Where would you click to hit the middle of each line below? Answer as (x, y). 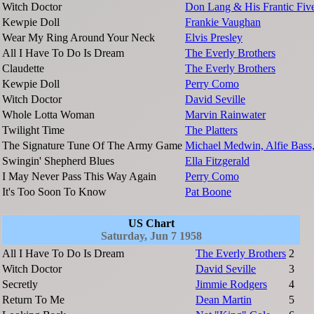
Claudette (23, 69)
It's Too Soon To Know (54, 192)
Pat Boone (208, 192)
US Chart (151, 224)
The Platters (211, 130)
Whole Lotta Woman (48, 115)
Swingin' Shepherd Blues (58, 161)
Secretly (20, 285)
